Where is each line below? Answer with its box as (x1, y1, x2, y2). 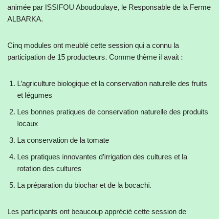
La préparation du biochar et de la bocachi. (17, 180, 152, 189)
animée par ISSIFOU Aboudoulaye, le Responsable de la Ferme (7, 2, 211, 11)
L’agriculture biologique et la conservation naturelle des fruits (17, 79, 207, 88)
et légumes (17, 90, 52, 99)
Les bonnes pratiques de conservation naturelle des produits (17, 107, 208, 116)
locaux (17, 119, 38, 128)
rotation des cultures (17, 164, 82, 173)
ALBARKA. (7, 14, 43, 23)
